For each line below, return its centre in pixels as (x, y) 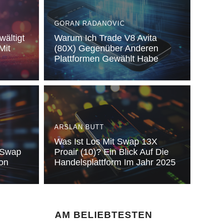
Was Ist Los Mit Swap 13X (106, 142)
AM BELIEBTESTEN (104, 215)
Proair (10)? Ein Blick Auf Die (111, 152)
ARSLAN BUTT (79, 127)
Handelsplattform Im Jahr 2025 (115, 162)
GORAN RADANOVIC (89, 23)
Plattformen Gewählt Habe (106, 59)
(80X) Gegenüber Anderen (106, 48)
